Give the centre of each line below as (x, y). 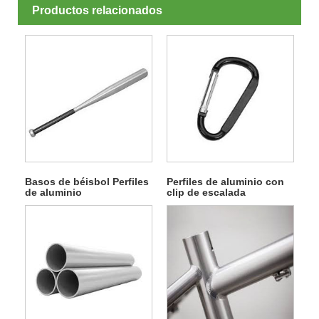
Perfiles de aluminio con (225, 182)
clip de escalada (206, 192)
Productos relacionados (97, 11)
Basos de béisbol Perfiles (87, 182)
